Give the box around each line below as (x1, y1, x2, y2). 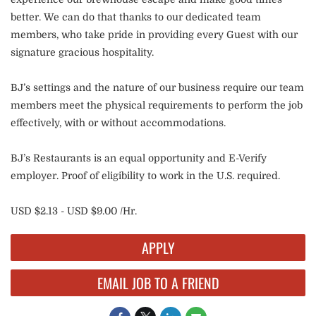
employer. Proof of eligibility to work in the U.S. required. (11, 170, 283, 181)
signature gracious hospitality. (11, 47, 157, 58)
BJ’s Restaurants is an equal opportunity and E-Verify (11, 152, 267, 164)
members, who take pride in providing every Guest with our (11, 29, 298, 40)
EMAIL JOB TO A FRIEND (97, 272, 219, 293)
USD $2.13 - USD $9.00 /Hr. (11, 205, 137, 217)
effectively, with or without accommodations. (11, 117, 229, 128)
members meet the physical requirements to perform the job (11, 99, 303, 111)
